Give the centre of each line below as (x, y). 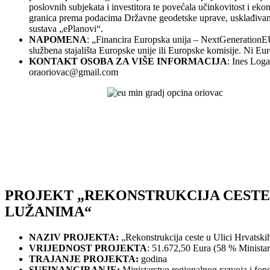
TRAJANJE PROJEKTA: (84, 259)
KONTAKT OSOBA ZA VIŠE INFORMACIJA (128, 61)
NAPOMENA (58, 40)
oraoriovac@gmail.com (74, 72)
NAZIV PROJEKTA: (74, 237)
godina (153, 259)
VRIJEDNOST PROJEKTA (88, 248)
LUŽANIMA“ (48, 212)
